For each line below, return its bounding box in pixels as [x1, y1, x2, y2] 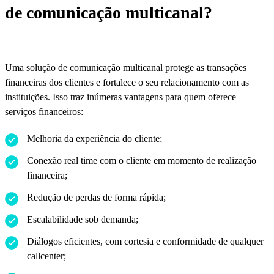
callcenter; [27, 251, 66, 262]
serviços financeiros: [5, 106, 83, 117]
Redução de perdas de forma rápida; [27, 192, 166, 203]
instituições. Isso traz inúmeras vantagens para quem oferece [5, 92, 236, 103]
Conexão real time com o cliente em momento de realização [27, 155, 256, 166]
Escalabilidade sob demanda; [27, 214, 138, 225]
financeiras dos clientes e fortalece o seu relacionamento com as [5, 77, 249, 88]
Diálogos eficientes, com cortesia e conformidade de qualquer [27, 236, 264, 247]
